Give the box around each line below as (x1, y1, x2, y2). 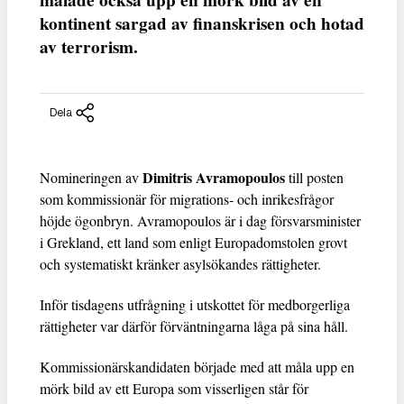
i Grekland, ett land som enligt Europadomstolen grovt (40, 232, 347, 252)
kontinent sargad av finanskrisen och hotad (40, 11, 364, 37)
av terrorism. (40, 34, 138, 60)
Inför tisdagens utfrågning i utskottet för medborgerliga (40, 294, 350, 314)
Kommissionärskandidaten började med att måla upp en (40, 356, 354, 376)
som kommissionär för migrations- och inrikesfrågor (40, 188, 334, 208)
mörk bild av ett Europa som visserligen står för (40, 378, 308, 398)
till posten (285, 167, 344, 187)
